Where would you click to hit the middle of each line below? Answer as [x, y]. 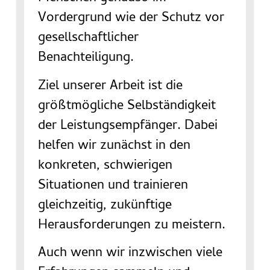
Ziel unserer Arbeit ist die [110, 86]
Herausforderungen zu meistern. [131, 226]
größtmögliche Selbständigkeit [127, 106]
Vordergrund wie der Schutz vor [131, 19]
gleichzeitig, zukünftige [105, 206]
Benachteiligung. [86, 59]
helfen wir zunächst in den [114, 146]
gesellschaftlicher [88, 39]
